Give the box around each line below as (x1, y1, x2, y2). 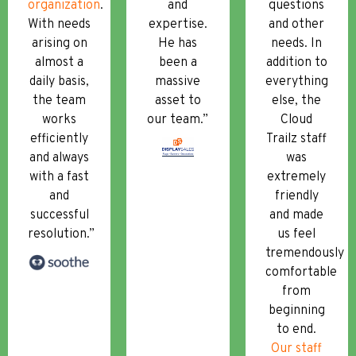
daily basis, (29, 73, 90, 90)
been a (158, 54, 197, 71)
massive (155, 73, 201, 90)
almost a (35, 54, 84, 71)
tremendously (265, 245, 344, 261)
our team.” (147, 111, 209, 128)
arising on (31, 35, 87, 52)
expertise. (148, 16, 207, 33)
